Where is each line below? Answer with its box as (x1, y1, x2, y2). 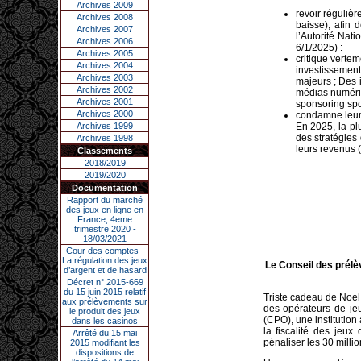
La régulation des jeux (62, 255, 147, 265)
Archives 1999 (77, 121, 133, 131)
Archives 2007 (77, 24, 133, 34)
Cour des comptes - (65, 246, 144, 255)
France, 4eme (77, 214, 132, 224)
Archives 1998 (77, 133, 133, 143)
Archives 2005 (77, 48, 133, 58)
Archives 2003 (77, 73, 133, 82)
